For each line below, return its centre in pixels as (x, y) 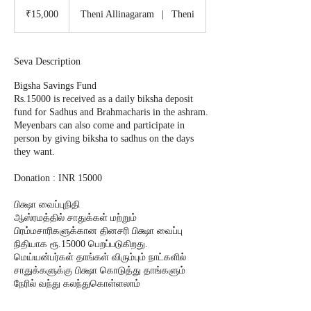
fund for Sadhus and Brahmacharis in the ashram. (111, 112)
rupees (26, 16)
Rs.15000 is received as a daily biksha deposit (103, 99)
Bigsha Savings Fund (55, 86)
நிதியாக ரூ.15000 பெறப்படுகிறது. (81, 244)
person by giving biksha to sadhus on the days (104, 138)
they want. (34, 152)
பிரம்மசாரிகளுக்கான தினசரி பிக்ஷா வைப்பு (98, 231)
